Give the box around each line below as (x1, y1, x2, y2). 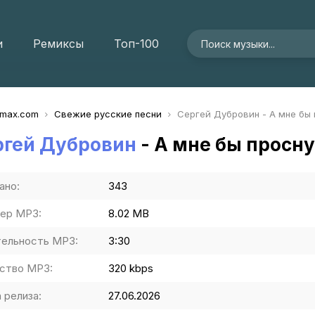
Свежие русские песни (54, 108, 162, 120)
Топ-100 (114, 37, 159, 51)
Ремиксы (33, 37, 84, 51)
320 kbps (108, 262, 153, 275)
